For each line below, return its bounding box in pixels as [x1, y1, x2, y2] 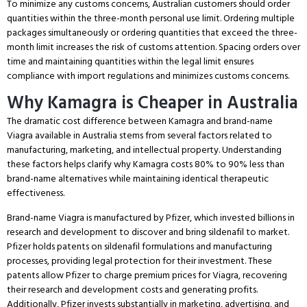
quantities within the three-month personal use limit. [7, 10, 221, 26]
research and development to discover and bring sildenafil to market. [7, 223, 289, 240]
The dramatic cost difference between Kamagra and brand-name [7, 113, 273, 130]
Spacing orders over [217, 38, 300, 55]
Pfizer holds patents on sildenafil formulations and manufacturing [7, 238, 272, 254]
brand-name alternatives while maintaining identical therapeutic [7, 171, 269, 187]
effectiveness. [7, 185, 64, 201]
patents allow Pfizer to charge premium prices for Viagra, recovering [7, 267, 287, 283]
